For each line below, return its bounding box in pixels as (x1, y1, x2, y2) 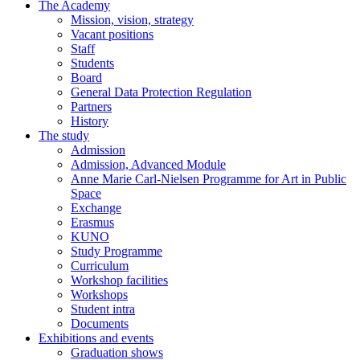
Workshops (71, 287, 128, 301)
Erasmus (71, 215, 114, 229)
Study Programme (71, 243, 162, 258)
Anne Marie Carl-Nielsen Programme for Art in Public (71, 171, 346, 186)
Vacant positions (71, 27, 153, 41)
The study (39, 128, 89, 142)
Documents (71, 316, 129, 330)
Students (71, 55, 114, 70)
